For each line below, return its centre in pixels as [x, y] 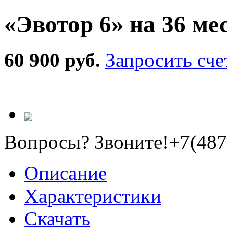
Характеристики [93, 196]
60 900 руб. [55, 60]
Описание [66, 173]
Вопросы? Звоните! [86, 142]
